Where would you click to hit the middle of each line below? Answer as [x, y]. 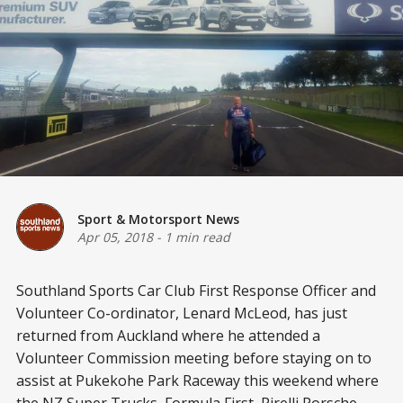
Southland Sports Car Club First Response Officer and [196, 291]
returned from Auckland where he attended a [168, 336]
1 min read [197, 237]
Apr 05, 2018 [115, 237]
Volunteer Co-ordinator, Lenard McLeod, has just [182, 313]
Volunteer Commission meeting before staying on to [194, 358]
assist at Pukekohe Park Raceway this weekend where [197, 381]
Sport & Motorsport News [158, 219]
